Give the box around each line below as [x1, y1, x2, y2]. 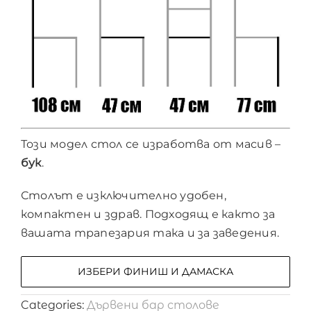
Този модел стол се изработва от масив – [20, 137, 281, 151]
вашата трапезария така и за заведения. [20, 226, 280, 240]
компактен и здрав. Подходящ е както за [20, 208, 276, 221]
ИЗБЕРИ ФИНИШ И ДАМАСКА [78, 265, 233, 278]
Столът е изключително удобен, [20, 189, 226, 203]
